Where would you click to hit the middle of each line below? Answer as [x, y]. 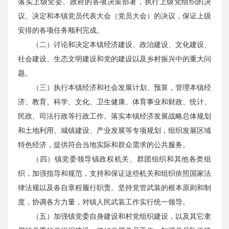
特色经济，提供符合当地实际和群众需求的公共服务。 [104, 145]
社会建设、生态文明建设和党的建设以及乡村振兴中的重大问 [114, 59]
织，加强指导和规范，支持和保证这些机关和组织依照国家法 [114, 174]
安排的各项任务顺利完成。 [61, 30]
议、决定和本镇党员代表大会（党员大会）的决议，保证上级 [114, 16]
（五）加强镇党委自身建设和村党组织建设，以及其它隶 [122, 216]
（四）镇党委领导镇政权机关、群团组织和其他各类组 [122, 159]
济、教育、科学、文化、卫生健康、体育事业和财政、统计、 [114, 102]
